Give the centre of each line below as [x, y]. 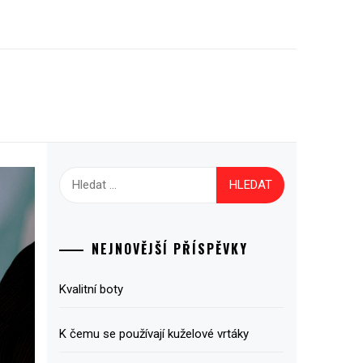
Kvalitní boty [91, 289]
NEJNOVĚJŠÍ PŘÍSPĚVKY [169, 248]
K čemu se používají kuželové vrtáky [154, 333]
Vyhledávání [92, 176]
